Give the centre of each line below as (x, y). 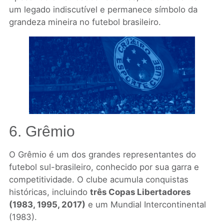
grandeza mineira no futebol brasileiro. (85, 22)
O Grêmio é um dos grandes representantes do (102, 154)
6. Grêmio (42, 131)
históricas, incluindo (49, 192)
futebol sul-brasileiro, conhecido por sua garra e (104, 167)
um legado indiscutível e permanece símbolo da (103, 9)
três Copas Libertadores (140, 192)
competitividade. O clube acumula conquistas (98, 179)
